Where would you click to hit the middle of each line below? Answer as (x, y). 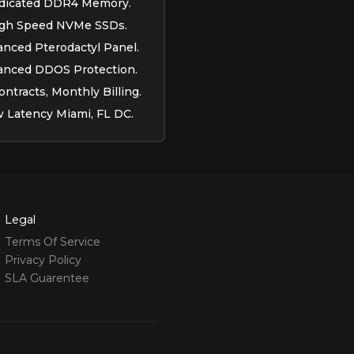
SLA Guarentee (47, 278)
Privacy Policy (43, 260)
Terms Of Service (52, 241)
